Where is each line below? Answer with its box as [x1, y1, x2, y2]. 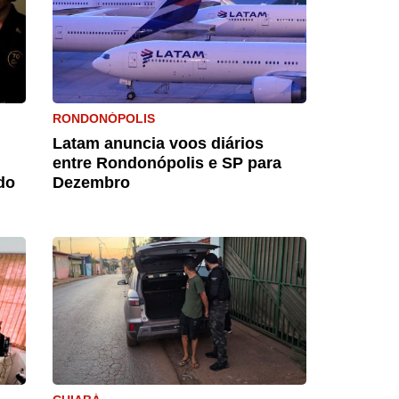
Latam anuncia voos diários [53, 134, 264, 152]
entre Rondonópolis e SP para [53, 154, 281, 172]
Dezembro [53, 174, 130, 191]
